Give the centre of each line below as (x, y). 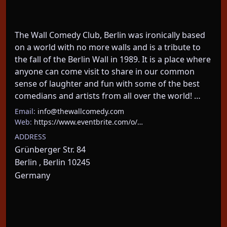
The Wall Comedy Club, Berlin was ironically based (110, 35)
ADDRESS (30, 137)
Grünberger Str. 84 (50, 149)
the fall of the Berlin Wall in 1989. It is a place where (113, 59)
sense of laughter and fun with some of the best (107, 84)
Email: (25, 111)
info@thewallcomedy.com (81, 111)
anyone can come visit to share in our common (105, 71)
